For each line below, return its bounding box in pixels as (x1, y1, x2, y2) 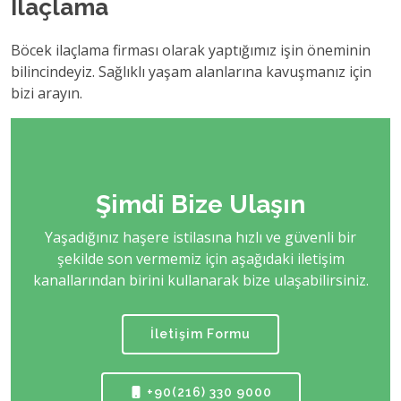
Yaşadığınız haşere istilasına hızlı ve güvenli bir (45, 227, 356, 247)
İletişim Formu (150, 327, 251, 341)
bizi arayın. (11, 83, 82, 103)
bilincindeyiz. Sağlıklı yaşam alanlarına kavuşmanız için (11, 62, 371, 81)
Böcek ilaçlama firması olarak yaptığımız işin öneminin (11, 40, 371, 60)
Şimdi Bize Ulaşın (96, 190, 305, 219)
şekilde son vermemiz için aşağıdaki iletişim (56, 249, 345, 269)
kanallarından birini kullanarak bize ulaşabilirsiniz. (32, 270, 369, 290)
